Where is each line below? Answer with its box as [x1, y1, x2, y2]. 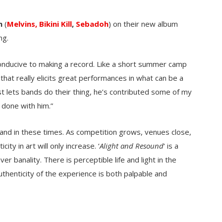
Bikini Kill [39, 18, 72, 29]
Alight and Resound [100, 140, 164, 151]
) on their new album [109, 18, 178, 29]
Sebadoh [76, 18, 109, 29]
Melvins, [7, 18, 37, 29]
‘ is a [164, 140, 178, 151]
